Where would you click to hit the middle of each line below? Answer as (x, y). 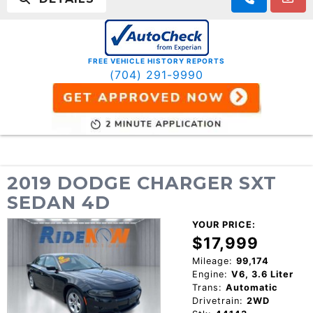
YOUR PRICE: (224, 224)
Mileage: (212, 261)
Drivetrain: (217, 300)
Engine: (210, 274)
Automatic (252, 287)
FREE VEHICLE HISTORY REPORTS (156, 61)
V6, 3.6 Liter (262, 274)
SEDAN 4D (59, 202)
